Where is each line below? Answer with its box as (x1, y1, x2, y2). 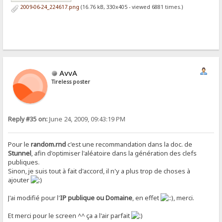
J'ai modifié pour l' (8, 193, 60, 203)
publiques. (8, 158, 40, 167)
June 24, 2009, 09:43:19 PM (48, 114, 126, 123)
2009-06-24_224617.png (18, 3, 79, 11)
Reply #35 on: (8, 114, 48, 123)
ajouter (8, 175, 31, 185)
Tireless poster (52, 78, 91, 85)
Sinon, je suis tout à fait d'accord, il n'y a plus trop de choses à (8, 166, 191, 176)
